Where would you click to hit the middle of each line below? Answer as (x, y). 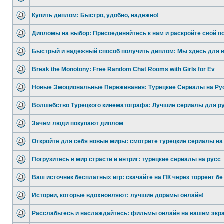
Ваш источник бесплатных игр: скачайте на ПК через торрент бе (127, 177)
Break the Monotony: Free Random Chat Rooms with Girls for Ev (123, 69)
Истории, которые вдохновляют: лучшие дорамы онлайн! (118, 195)
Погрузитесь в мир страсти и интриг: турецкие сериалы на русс (126, 159)
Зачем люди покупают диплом (78, 123)
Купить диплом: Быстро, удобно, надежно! (95, 15)
